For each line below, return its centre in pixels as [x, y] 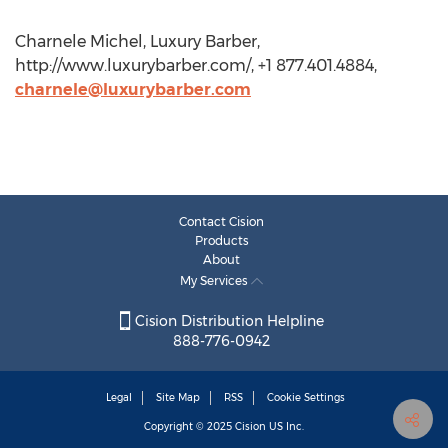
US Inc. [285, 427]
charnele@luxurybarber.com [133, 89]
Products [221, 240]
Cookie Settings [306, 398]
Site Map [178, 398]
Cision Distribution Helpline [227, 321]
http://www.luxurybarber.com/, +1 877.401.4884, [196, 65]
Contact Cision [221, 221]
